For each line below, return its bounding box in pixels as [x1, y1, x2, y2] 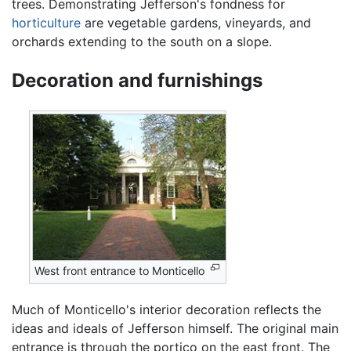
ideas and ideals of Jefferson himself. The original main [12, 320, 338, 336]
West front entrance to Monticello [34, 264, 205, 278]
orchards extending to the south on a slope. [12, 34, 272, 50]
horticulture [12, 15, 81, 31]
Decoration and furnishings [12, 69, 262, 92]
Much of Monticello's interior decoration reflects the [12, 301, 321, 317]
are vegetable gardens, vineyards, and [81, 15, 311, 31]
